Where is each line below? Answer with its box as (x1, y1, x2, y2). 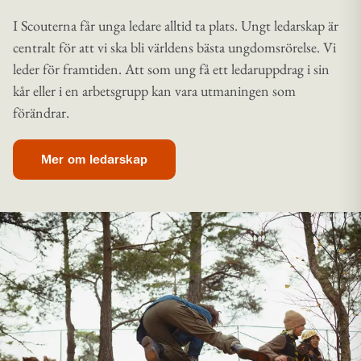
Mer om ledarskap (41, 152, 147, 166)
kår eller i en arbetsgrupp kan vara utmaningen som (13, 81, 296, 100)
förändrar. (13, 102, 69, 122)
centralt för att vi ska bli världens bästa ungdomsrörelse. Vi (13, 37, 336, 56)
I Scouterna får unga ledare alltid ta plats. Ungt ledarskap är (13, 15, 338, 35)
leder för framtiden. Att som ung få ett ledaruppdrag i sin (13, 59, 330, 78)
